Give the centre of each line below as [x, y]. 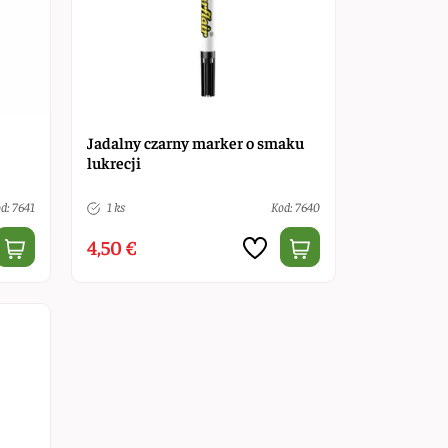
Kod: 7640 [295, 206]
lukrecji [113, 161]
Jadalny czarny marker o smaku [195, 141]
